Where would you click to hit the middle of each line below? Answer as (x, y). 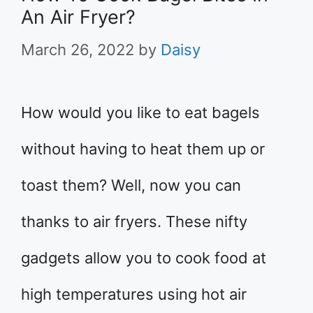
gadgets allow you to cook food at (144, 258)
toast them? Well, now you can (131, 185)
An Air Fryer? (78, 17)
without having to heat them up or (143, 149)
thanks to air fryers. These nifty (134, 221)
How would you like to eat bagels (140, 112)
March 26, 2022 (78, 50)
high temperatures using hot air (134, 294)
